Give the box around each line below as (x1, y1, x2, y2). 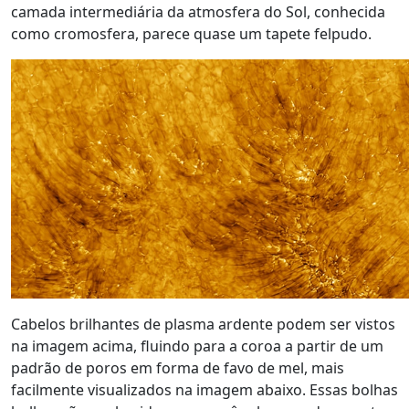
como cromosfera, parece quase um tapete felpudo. (11, 24, 372, 44)
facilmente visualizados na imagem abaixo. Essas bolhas (11, 380, 398, 400)
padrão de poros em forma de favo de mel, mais (11, 358, 344, 378)
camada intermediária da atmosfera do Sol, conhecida (11, 2, 385, 22)
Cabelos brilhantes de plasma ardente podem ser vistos (11, 314, 395, 334)
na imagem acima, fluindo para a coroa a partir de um (11, 336, 383, 356)
